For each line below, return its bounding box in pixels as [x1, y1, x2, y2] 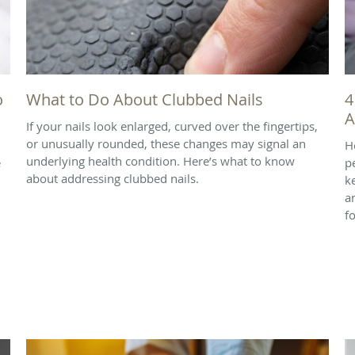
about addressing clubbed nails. [26, 170, 199, 186]
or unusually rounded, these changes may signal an [26, 135, 306, 151]
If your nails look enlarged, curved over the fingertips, [26, 117, 318, 134]
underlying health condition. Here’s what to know [26, 152, 295, 169]
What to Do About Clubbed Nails [26, 88, 263, 110]
